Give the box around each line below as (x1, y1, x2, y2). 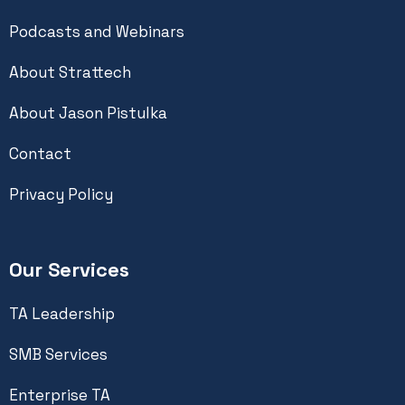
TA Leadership (9, 303, 115, 324)
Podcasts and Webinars (9, 21, 184, 42)
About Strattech (9, 61, 131, 82)
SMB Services (9, 344, 108, 364)
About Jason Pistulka (9, 102, 167, 123)
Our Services (9, 256, 129, 282)
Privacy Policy (9, 184, 113, 204)
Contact (9, 143, 71, 164)
